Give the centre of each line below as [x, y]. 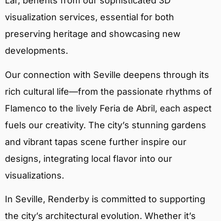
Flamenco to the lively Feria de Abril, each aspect [108, 108]
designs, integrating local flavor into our [89, 158]
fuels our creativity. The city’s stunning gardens [106, 125]
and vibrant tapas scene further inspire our [96, 142]
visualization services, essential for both [90, 17]
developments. [37, 51]
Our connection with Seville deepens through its [107, 74]
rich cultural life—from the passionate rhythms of [109, 91]
